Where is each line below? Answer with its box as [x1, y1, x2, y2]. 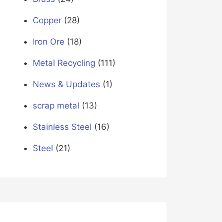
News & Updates [32, 79, 100, 90]
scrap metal [32, 101, 79, 111]
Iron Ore [32, 37, 64, 47]
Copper [32, 15, 61, 26]
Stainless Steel [32, 122, 92, 132]
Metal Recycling [32, 58, 95, 68]
